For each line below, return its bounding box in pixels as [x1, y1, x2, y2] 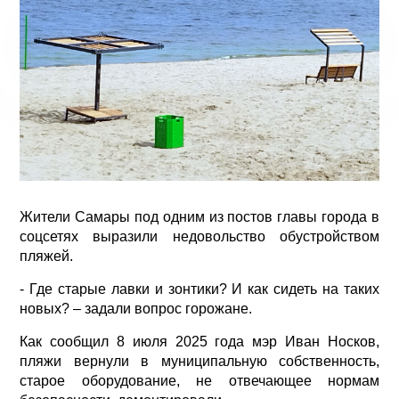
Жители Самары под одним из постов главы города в [20, 209, 379, 225]
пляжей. [20, 248, 73, 265]
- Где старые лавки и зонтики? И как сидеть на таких [20, 281, 379, 297]
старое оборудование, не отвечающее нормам [20, 373, 379, 389]
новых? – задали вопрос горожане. [20, 301, 252, 317]
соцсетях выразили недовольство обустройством [20, 229, 379, 245]
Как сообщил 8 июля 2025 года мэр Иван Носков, [20, 334, 379, 350]
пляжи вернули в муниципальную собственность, [20, 354, 379, 370]
